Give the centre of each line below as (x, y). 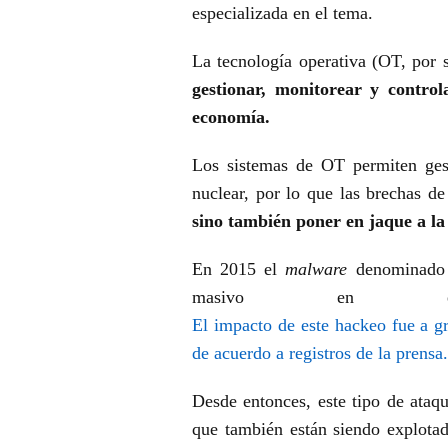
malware (316, 269)
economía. (233, 117)
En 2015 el (239, 269)
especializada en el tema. (285, 13)
